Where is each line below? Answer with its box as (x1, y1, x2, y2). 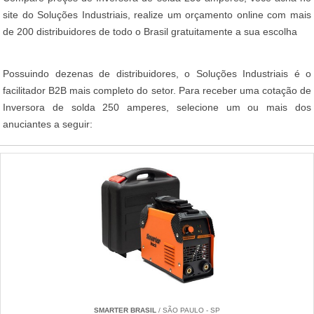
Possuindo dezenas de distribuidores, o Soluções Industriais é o (3, 68, 311, 80)
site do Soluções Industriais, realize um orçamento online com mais (3, 9, 311, 21)
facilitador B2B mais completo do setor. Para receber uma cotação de (3, 85, 311, 97)
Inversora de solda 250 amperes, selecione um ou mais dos (3, 102, 311, 114)
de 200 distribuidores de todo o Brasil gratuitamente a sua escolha (3, 26, 297, 38)
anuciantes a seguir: (3, 118, 93, 130)
